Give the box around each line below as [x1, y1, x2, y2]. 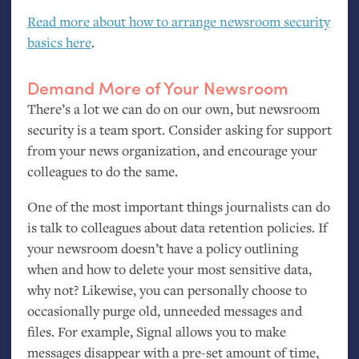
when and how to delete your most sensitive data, [26, 259, 312, 278]
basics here [26, 32, 91, 51]
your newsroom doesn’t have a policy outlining [26, 238, 298, 257]
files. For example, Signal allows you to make [26, 321, 286, 341]
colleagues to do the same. [26, 162, 178, 181]
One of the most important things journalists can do [26, 196, 330, 216]
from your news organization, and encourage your [26, 141, 317, 160]
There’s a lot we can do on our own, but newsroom [26, 99, 320, 119]
